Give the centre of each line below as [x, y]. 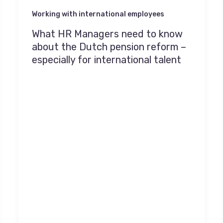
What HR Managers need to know [108, 34]
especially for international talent [107, 60]
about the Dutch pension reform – [109, 47]
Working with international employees [98, 14]
